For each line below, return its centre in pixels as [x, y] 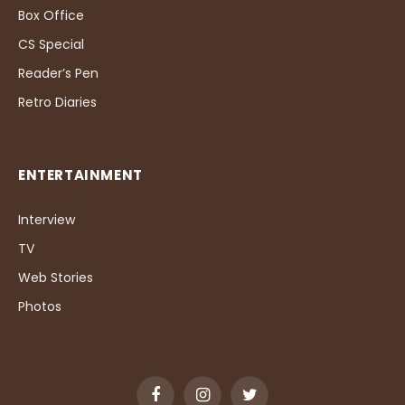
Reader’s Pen [58, 73]
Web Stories [56, 277]
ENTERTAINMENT [80, 174]
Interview [47, 219]
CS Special [51, 44]
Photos [40, 306]
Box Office [51, 15]
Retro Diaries [57, 102]
